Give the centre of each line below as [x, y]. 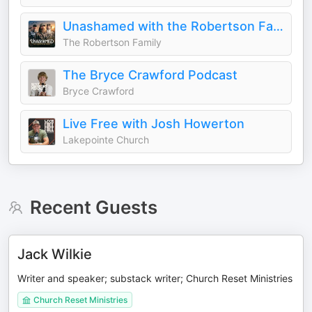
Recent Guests [93, 207]
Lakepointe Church [106, 140]
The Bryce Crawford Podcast [150, 75]
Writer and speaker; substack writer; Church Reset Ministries [155, 278]
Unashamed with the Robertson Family [278, 26]
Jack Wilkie [55, 254]
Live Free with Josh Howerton [154, 124]
